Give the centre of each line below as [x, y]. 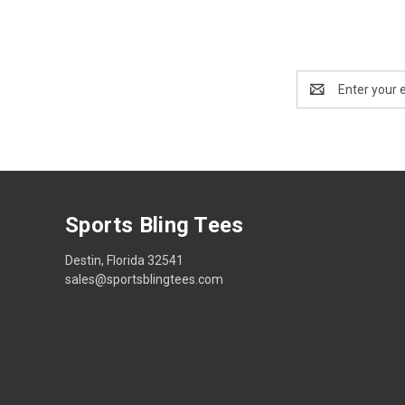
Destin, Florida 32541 [124, 260]
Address [320, 98]
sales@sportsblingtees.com [144, 279]
